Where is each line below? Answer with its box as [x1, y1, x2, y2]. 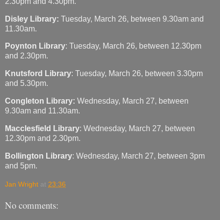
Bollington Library [5, 151, 72, 160]
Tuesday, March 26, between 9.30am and [59, 14, 204, 23]
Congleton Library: [5, 97, 75, 106]
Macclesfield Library [5, 124, 80, 133]
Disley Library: [5, 14, 59, 23]
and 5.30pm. [5, 79, 48, 88]
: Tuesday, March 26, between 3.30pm [71, 69, 203, 78]
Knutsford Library [5, 69, 71, 78]
